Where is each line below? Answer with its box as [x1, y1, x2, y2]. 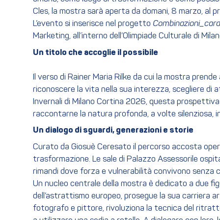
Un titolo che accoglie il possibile [33, 48, 158, 57]
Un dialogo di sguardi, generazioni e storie [33, 126, 193, 135]
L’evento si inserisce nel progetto [33, 20, 153, 28]
